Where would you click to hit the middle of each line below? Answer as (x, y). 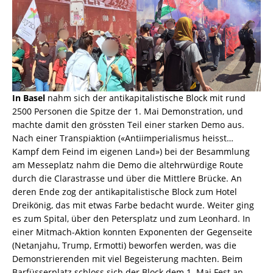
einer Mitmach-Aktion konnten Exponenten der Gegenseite (132, 232)
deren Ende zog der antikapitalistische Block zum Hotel (125, 192)
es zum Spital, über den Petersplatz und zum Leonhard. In (131, 219)
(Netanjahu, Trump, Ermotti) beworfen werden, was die (124, 246)
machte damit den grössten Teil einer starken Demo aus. (128, 125)
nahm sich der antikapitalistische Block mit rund (145, 98)
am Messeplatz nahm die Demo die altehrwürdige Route (128, 165)
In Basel (29, 98)
